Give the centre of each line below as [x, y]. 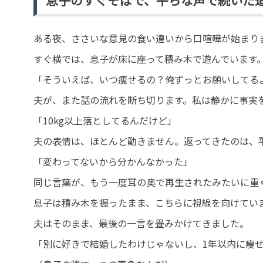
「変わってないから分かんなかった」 [113, 162]
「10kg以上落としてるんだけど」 [105, 121]
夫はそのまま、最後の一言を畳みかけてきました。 [141, 223]
